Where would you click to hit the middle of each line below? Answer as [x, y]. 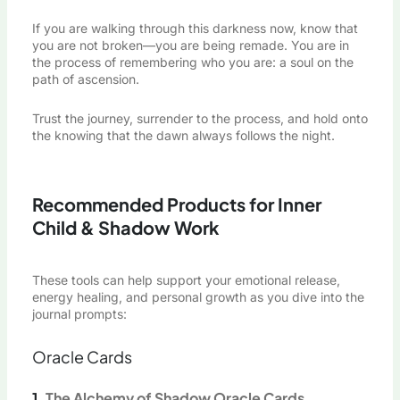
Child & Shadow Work [125, 228]
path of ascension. [85, 79]
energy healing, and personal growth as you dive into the [198, 297]
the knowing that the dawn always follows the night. [183, 135]
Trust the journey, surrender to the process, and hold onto [200, 118]
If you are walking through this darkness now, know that [195, 29]
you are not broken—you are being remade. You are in [190, 46]
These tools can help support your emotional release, [186, 280]
